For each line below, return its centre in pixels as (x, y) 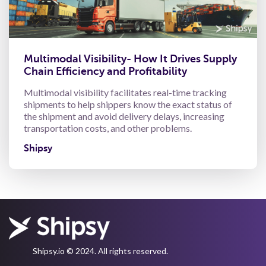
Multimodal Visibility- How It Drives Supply (130, 59)
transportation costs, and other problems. (108, 128)
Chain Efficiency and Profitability (105, 72)
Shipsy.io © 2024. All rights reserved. (100, 251)
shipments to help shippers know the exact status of (128, 104)
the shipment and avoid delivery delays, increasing (124, 116)
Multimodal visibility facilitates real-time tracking (125, 93)
